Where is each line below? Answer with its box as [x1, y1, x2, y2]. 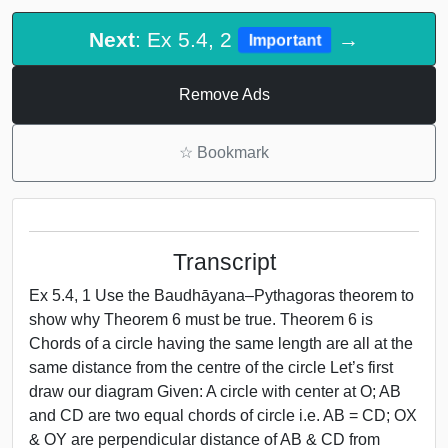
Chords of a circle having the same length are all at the [29, 334, 413, 352]
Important [247, 31, 323, 49]
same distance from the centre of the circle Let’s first [29, 358, 393, 376]
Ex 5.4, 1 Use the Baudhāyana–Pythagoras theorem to [29, 286, 414, 304]
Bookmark [193, 143, 269, 161]
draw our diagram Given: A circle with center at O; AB [29, 382, 401, 400]
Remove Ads [178, 85, 270, 103]
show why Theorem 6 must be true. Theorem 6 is [29, 310, 373, 328]
